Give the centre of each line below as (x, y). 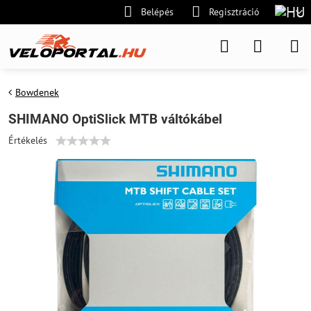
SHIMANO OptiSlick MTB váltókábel (115, 119)
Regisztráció (234, 12)
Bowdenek (37, 92)
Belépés (157, 12)
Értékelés (28, 140)
